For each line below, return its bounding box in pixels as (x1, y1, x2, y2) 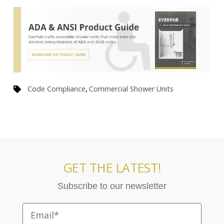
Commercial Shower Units (88, 84, 173, 94)
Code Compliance (27, 84, 85, 94)
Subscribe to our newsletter (57, 180, 166, 191)
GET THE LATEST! (62, 158, 161, 176)
